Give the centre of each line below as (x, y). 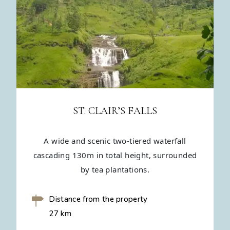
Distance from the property (98, 199)
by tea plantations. (115, 170)
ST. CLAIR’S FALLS (115, 111)
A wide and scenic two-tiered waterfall (115, 141)
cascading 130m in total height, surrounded (115, 155)
